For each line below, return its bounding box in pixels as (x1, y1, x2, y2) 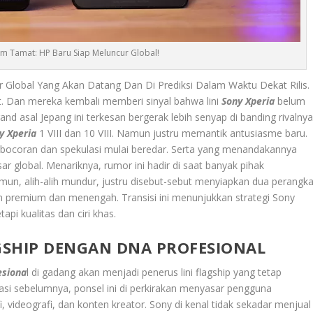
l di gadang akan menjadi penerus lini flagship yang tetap (27, 265, 282, 279)
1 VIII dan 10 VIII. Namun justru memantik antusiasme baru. (36, 126, 308, 140)
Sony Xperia (221, 94, 275, 108)
